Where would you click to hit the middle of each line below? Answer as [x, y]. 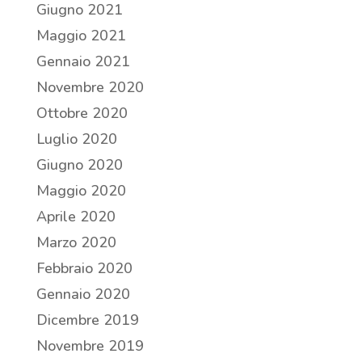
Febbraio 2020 [84, 269]
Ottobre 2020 [82, 114]
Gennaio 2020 [83, 295]
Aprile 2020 [76, 217]
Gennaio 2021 [83, 62]
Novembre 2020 [90, 88]
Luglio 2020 [76, 139]
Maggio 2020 [81, 191]
